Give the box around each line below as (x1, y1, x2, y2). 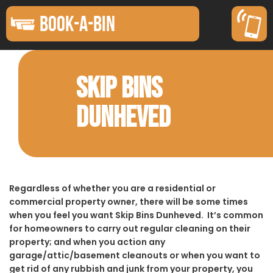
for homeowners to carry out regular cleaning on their (9, 222, 250, 235)
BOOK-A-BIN (40, 12, 115, 35)
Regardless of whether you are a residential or (9, 182, 216, 194)
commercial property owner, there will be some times (9, 195, 248, 208)
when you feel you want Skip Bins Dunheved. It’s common (9, 208, 263, 221)
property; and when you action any (9, 235, 165, 248)
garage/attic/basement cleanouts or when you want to (9, 249, 260, 261)
